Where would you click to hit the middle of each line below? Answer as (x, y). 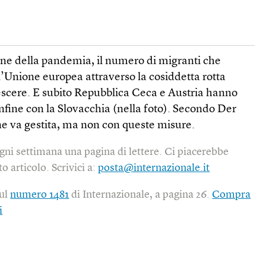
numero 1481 (40, 194)
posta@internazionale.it (154, 168)
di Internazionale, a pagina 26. (141, 194)
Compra (232, 194)
